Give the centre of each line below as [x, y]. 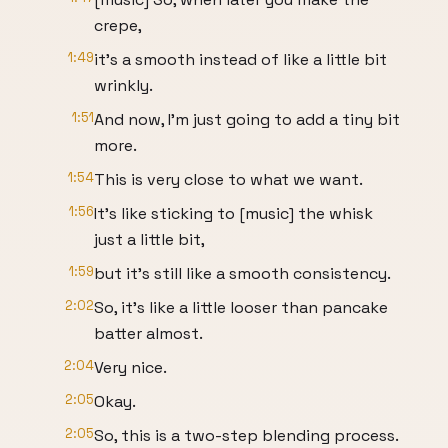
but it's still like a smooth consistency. [242, 273]
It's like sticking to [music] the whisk [233, 213]
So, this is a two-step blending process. [246, 435]
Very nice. [130, 367]
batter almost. [148, 333]
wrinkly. [123, 85]
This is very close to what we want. [228, 179]
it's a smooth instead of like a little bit [240, 59]
